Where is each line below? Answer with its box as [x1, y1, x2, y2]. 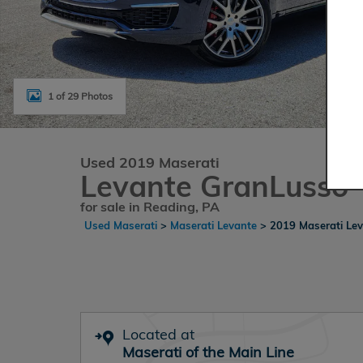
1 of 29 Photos [48, 89, 113, 102]
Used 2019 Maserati [80, 153, 220, 172]
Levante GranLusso [80, 168, 348, 204]
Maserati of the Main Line [122, 343, 294, 361]
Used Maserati [84, 219, 157, 232]
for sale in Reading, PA [80, 199, 220, 215]
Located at [122, 325, 194, 344]
